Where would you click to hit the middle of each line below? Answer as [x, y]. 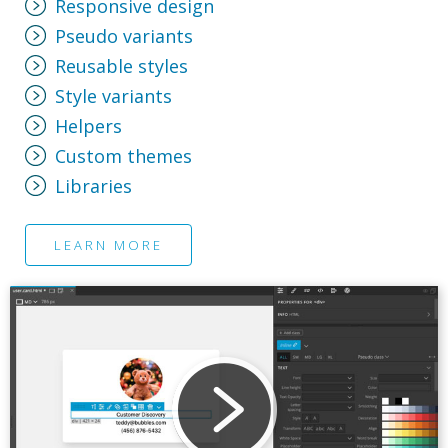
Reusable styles [121, 65]
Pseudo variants [124, 35]
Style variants [113, 95]
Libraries [93, 185]
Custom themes [123, 155]
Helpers [88, 125]
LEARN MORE [108, 244]
